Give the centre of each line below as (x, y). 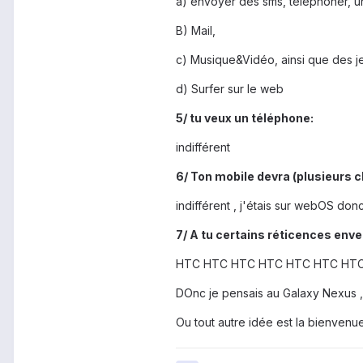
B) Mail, (196, 31)
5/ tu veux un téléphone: (245, 118)
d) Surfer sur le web (230, 89)
